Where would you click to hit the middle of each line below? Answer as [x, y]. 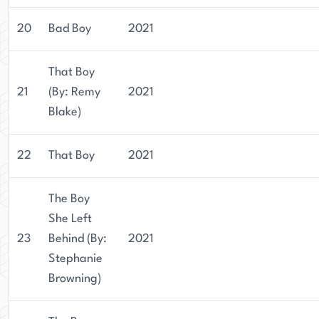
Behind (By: [78, 239]
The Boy [69, 199]
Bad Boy [70, 29]
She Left [70, 219]
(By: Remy [74, 92]
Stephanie [75, 259]
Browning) [75, 279]
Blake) [65, 112]
